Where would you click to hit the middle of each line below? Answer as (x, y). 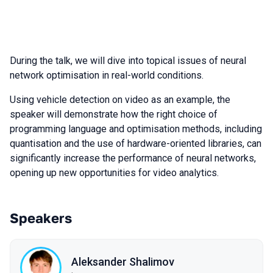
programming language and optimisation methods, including (136, 129)
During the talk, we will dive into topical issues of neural (128, 61)
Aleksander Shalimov (123, 261)
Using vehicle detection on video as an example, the (120, 100)
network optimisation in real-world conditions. (107, 75)
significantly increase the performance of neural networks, (133, 158)
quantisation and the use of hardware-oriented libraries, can (136, 144)
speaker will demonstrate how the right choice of (114, 114)
